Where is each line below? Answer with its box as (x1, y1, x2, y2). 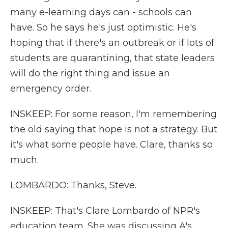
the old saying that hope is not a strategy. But (10, 124, 217, 135)
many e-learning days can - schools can (10, 7, 192, 18)
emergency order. (10, 83, 91, 94)
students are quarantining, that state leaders (10, 52, 215, 64)
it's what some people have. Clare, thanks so (10, 139, 213, 150)
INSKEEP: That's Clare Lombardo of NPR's (10, 205, 200, 216)
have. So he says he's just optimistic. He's (10, 22, 196, 33)
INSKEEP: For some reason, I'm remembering (10, 108, 217, 120)
